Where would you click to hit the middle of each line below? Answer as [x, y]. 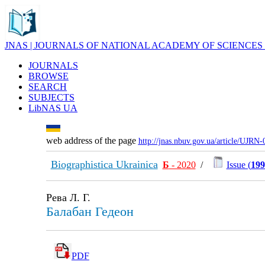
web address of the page [92, 140]
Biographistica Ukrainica [104, 164]
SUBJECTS [51, 97]
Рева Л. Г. [68, 198]
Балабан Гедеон [90, 211]
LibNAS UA [53, 108]
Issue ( [238, 165]
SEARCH [48, 87]
